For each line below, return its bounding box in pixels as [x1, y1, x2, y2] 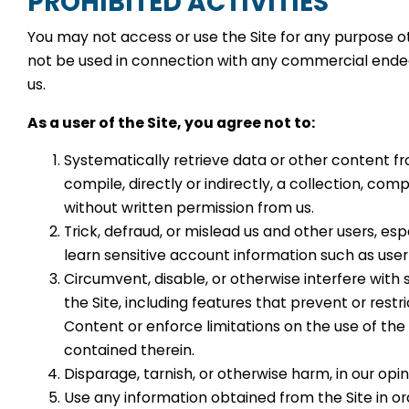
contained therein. [64, 340, 194, 362]
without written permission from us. [64, 197, 314, 219]
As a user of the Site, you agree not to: [27, 111, 315, 133]
